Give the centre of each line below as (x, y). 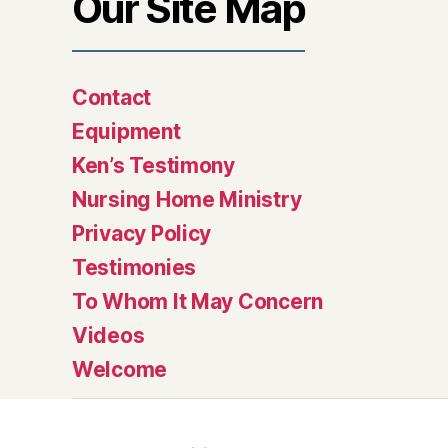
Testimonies (134, 267)
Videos (108, 335)
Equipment (126, 131)
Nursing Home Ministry (187, 199)
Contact (112, 97)
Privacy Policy (142, 233)
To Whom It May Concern (198, 301)
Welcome (120, 369)
